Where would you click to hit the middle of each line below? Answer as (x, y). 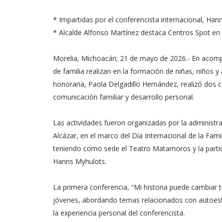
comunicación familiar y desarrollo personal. (124, 97)
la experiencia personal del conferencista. (119, 213)
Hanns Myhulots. (80, 161)
